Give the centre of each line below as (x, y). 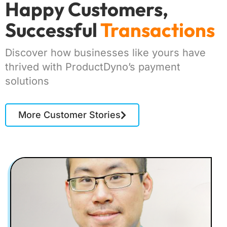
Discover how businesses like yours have (105, 53)
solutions (27, 81)
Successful (53, 30)
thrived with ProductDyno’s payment (93, 67)
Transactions (158, 30)
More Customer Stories (69, 115)
